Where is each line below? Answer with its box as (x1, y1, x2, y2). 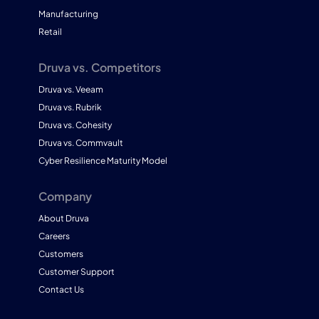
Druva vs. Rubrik (38, 101, 102, 113)
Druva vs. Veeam (38, 83, 103, 95)
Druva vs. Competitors (38, 59, 161, 75)
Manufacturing (38, 8, 98, 19)
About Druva (38, 212, 89, 224)
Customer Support (38, 266, 115, 277)
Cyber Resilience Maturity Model (38, 155, 167, 166)
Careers (38, 230, 70, 241)
